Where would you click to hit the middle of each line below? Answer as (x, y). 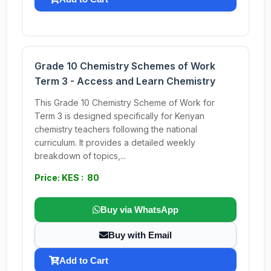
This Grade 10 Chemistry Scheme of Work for (125, 103)
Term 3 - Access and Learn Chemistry (125, 81)
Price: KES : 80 (67, 178)
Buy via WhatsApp (139, 210)
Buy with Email (140, 235)
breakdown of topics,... (80, 156)
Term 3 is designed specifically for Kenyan (119, 116)
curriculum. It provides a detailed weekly (115, 142)
